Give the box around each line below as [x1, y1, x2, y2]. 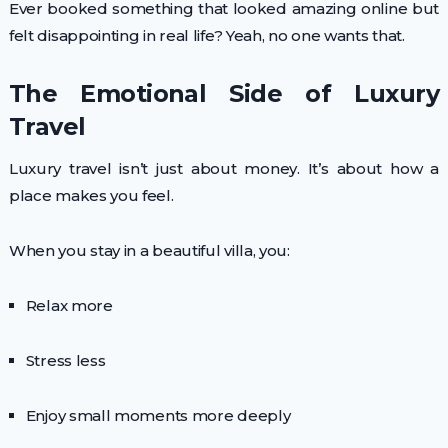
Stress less [25, 350, 106, 370]
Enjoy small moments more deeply [25, 405, 291, 425]
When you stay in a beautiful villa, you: [8, 240, 290, 260]
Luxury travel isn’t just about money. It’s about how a [8, 158, 440, 178]
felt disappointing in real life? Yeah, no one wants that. [8, 25, 405, 45]
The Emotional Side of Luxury [8, 78, 440, 108]
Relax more [25, 295, 113, 315]
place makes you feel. [8, 185, 174, 205]
